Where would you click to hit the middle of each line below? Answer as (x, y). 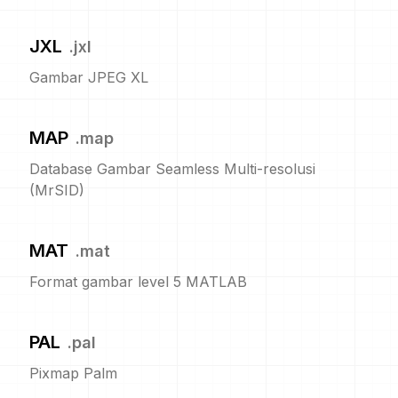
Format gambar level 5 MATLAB (138, 282)
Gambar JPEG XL (89, 77)
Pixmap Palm (73, 373)
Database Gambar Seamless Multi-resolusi (172, 169)
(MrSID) (57, 190)
